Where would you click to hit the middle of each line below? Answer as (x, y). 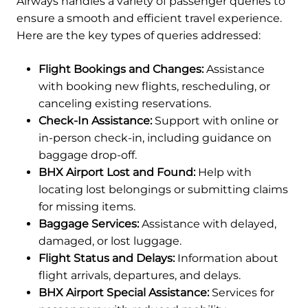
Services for (242, 293)
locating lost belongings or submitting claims (163, 190)
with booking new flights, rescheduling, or (154, 87)
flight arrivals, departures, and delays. (140, 276)
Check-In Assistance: (95, 121)
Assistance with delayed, (208, 224)
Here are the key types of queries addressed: (139, 36)
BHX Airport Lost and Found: (117, 173)
